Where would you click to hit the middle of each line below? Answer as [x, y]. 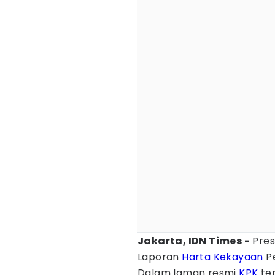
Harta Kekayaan [223, 257]
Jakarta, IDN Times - [194, 241]
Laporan [160, 257]
